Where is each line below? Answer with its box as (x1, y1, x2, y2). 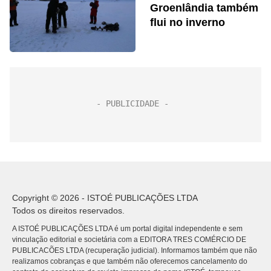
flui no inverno (150, 16, 225, 28)
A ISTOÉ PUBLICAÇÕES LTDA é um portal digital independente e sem (12, 224, 243, 233)
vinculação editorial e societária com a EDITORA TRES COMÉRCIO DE (12, 235, 246, 244)
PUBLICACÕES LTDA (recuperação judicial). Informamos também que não (12, 246, 257, 255)
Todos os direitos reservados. (12, 206, 125, 215)
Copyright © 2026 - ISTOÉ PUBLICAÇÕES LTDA (12, 193, 198, 203)
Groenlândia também (150, 2, 258, 14)
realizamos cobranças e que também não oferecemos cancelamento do (12, 257, 247, 266)
